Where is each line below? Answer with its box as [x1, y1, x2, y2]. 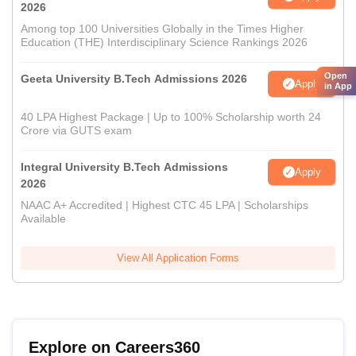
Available [21, 212, 66, 226]
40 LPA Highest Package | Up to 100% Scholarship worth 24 [21, 110, 321, 124]
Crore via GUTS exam [21, 124, 132, 137]
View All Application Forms [117, 252, 239, 265]
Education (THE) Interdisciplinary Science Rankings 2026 [21, 36, 308, 49]
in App [324, 81, 352, 91]
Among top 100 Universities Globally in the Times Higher [21, 22, 304, 36]
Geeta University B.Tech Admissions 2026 [21, 72, 247, 86]
